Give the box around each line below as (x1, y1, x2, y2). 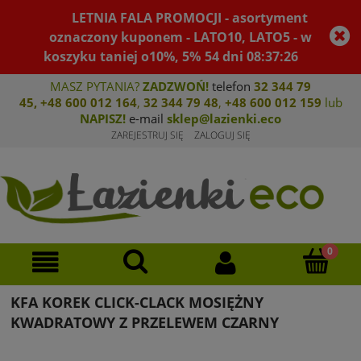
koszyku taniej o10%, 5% (44, 48, 201, 65)
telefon (209, 78, 254, 94)
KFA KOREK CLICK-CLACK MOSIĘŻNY (10, 293, 263, 313)
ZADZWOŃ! (143, 78, 209, 94)
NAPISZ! (80, 110, 126, 127)
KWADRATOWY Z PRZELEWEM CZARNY (10, 313, 279, 333)
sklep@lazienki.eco (167, 110, 281, 127)
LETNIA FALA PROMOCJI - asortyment (72, 9, 309, 27)
